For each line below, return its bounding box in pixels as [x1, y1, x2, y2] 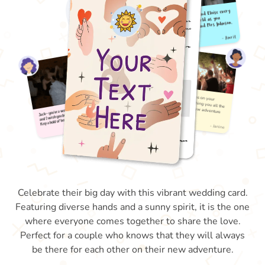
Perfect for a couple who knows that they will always [20, 229, 245, 242]
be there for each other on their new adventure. [31, 243, 234, 256]
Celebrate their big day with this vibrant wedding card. [17, 186, 248, 199]
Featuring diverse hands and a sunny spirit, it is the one [15, 201, 250, 214]
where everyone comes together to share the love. [24, 215, 241, 228]
